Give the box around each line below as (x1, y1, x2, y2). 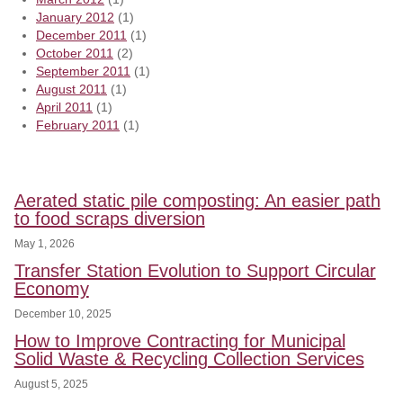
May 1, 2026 (13, 237, 75, 249)
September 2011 (36, 63, 130, 78)
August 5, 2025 (13, 377, 88, 390)
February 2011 (36, 117, 120, 132)
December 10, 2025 (13, 307, 112, 319)
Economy (13, 278, 89, 299)
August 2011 (36, 81, 107, 96)
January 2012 (36, 9, 114, 24)
